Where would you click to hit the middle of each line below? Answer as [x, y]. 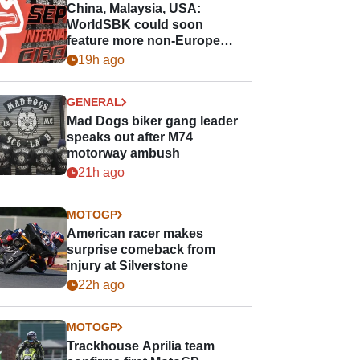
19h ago [102, 60]
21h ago [102, 172]
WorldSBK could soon [135, 25]
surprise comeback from [141, 250]
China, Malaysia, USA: [134, 8]
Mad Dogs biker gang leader [153, 121]
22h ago [102, 285]
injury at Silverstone [128, 266]
